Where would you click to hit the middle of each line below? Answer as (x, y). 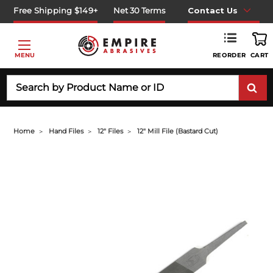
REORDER (229, 55)
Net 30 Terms (140, 10)
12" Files (111, 131)
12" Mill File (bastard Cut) (178, 131)
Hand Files (66, 131)
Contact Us (212, 10)
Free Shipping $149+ (56, 10)
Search (21, 81)
